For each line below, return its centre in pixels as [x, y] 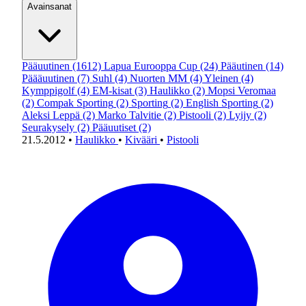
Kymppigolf [48, 91]
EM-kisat [112, 91]
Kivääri [142, 140]
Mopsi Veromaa [242, 91]
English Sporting [222, 103]
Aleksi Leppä [51, 115]
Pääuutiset [114, 127]
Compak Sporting [75, 103]
